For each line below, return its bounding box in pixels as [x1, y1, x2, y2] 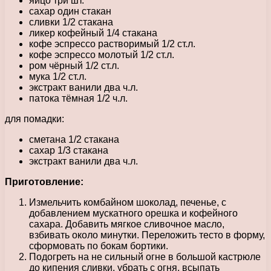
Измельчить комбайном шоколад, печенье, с [29, 197, 226, 207]
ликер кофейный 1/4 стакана [29, 27, 157, 38]
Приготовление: [5, 176, 83, 187]
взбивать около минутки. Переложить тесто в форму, [29, 229, 265, 240]
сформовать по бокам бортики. [29, 240, 168, 251]
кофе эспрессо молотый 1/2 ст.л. [29, 49, 174, 60]
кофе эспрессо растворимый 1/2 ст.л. [29, 38, 195, 49]
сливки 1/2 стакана [29, 16, 113, 27]
